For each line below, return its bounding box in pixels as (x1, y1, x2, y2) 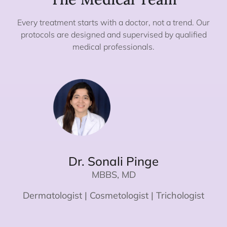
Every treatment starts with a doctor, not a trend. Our (17, 17, 210, 28)
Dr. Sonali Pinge (68, 154, 159, 169)
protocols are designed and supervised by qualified (20, 29, 207, 40)
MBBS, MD (91, 169, 136, 181)
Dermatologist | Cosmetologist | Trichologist (23, 189, 204, 201)
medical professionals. (72, 42, 155, 52)
